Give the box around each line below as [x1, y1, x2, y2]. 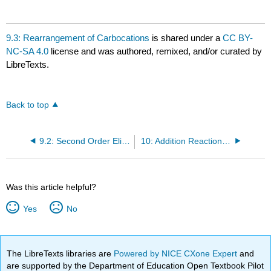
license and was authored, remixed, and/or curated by [48, 45, 263, 56]
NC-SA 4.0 [6, 45, 49, 56]
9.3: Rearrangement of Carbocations [6, 32, 150, 43]
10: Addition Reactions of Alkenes [221, 136, 230, 146]
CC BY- [223, 32, 253, 43]
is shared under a [149, 32, 223, 43]
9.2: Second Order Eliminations [121, 136, 130, 146]
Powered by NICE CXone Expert [114, 248, 240, 258]
